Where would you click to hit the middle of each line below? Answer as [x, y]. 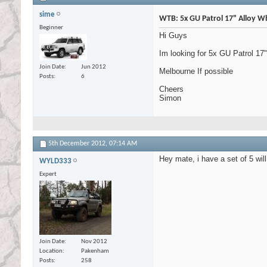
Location [51, 251]
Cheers [171, 89]
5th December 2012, [79, 144]
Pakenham [95, 251]
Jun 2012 [94, 67]
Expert [48, 175]
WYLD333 [55, 162]
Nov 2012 [94, 241]
